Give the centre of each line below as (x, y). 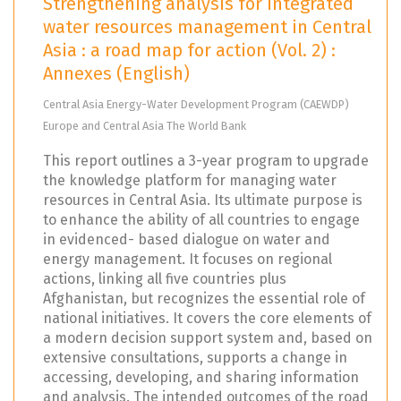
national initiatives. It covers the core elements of (207, 319)
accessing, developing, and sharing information (201, 378)
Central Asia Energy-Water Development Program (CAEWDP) (196, 105)
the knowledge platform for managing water (190, 181)
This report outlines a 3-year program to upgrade (206, 161)
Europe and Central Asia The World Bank (145, 126)
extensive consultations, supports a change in (195, 358)
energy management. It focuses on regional (188, 260)
